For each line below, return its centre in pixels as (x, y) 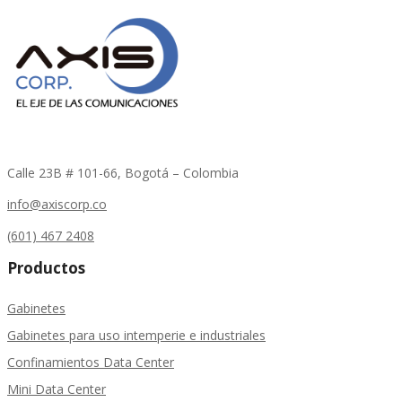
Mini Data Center (57, 389)
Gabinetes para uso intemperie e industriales (136, 336)
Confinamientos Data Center (91, 363)
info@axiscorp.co (57, 205)
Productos (46, 268)
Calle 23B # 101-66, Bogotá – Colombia (123, 173)
